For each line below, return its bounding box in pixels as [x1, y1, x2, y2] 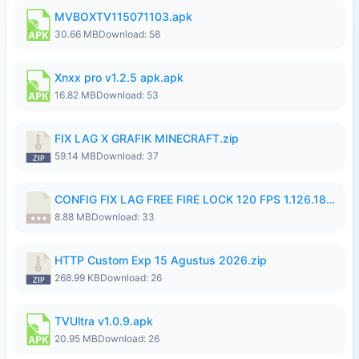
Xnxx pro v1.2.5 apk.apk [54, 71, 184, 84]
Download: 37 [96, 150, 159, 162]
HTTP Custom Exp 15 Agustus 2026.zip [54, 253, 267, 267]
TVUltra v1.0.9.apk [54, 314, 153, 328]
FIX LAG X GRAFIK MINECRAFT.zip [54, 131, 239, 145]
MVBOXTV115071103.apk [54, 10, 192, 23]
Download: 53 [96, 89, 159, 101]
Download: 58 [99, 28, 160, 40]
